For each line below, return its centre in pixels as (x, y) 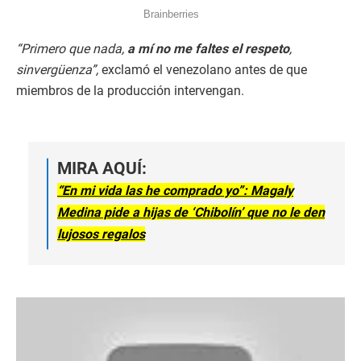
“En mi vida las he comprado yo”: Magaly (175, 191)
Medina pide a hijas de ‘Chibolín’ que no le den (191, 213)
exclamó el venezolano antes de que (204, 70)
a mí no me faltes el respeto (208, 49)
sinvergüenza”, (59, 70)
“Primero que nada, (72, 49)
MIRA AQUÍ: (102, 169)
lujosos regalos (101, 234)
